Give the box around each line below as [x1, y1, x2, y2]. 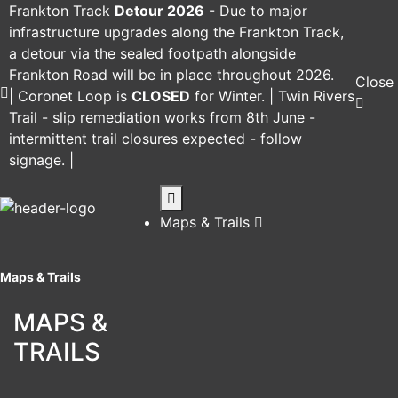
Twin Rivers [278, 87, 354, 105]
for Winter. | [190, 87, 278, 105]
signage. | [9, 151, 74, 169]
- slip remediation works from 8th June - [42, 108, 315, 126]
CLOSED [131, 87, 190, 105]
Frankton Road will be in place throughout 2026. [9, 66, 334, 84]
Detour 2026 [115, 2, 204, 20]
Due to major [219, 2, 307, 20]
